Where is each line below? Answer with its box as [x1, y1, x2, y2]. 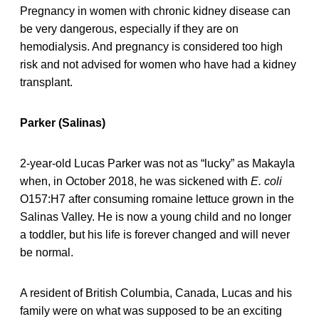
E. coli [251, 174, 282, 187]
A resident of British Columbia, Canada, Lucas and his [20, 286, 292, 299]
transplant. [20, 75, 73, 88]
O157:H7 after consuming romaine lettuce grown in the [20, 192, 294, 205]
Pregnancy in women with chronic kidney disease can [20, 4, 291, 17]
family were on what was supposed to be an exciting [20, 304, 282, 317]
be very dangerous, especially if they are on [20, 22, 239, 35]
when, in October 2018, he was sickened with [20, 174, 251, 187]
